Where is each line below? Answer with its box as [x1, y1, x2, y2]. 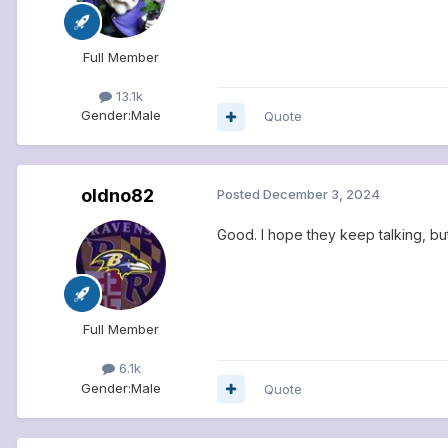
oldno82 [80, 185, 154, 207]
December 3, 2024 [263, 186, 380, 203]
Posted [217, 186, 263, 203]
